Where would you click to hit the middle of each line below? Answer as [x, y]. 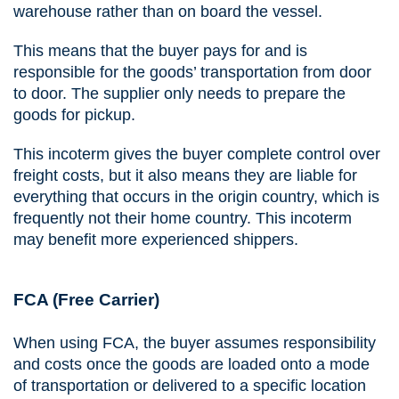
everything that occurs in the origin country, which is [196, 196]
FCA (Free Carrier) [86, 299]
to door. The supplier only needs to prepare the [179, 94]
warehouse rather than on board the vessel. [168, 12]
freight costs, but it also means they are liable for [185, 175]
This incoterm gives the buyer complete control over [197, 154]
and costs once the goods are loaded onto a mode [191, 364]
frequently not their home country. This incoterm [183, 218]
